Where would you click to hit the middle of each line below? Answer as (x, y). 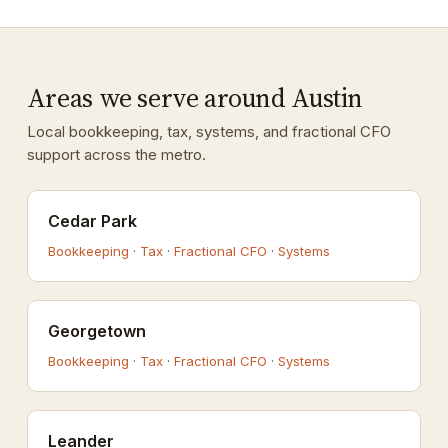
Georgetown (96, 331)
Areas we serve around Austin (194, 98)
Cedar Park (92, 221)
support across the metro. (116, 154)
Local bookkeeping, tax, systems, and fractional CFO (208, 131)
